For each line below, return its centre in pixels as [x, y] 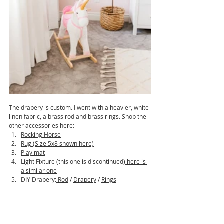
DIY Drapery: [39, 179]
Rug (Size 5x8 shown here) [57, 143]
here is [136, 161]
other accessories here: [42, 125]
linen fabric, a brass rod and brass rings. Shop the [78, 116]
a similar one [39, 170]
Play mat [33, 152]
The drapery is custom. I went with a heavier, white [80, 107]
